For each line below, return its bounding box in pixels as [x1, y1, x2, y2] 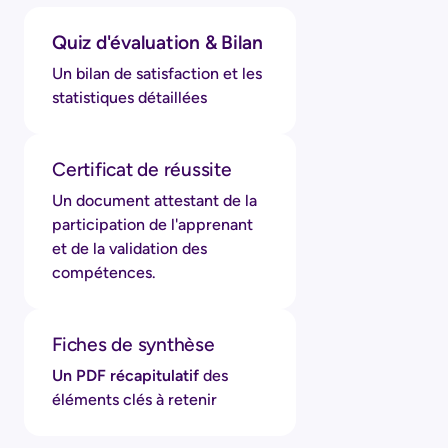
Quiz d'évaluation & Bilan [52, 30, 263, 54]
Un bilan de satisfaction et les [52, 63, 262, 83]
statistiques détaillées [52, 87, 207, 107]
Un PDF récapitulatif [52, 365, 199, 385]
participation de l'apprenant [52, 214, 253, 234]
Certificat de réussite [52, 157, 232, 181]
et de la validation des [52, 238, 207, 258]
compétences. [52, 262, 156, 282]
